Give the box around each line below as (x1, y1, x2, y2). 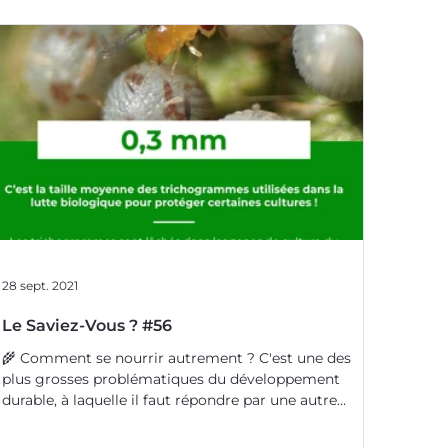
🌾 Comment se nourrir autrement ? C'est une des (2, 349, 351, 368)
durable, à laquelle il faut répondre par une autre (2, 391, 337, 410)
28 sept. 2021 (2, 277, 78, 293)
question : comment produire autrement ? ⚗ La (2, 412, 336, 431)
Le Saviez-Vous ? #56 (2, 316, 172, 336)
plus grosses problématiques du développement (2, 370, 340, 389)
